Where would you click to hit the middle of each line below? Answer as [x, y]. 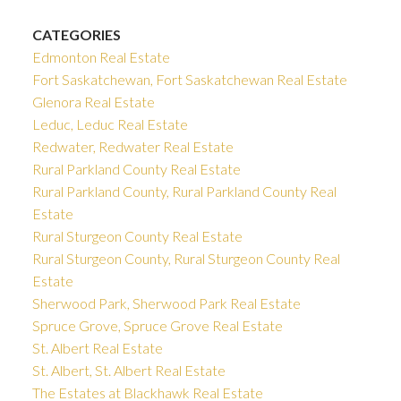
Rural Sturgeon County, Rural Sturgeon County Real [186, 259]
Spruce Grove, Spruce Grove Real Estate [157, 326]
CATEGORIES [76, 35]
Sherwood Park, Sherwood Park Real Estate [166, 303]
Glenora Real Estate [93, 102]
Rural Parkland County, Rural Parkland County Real [184, 192]
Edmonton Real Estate [101, 57]
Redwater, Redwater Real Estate [132, 147]
